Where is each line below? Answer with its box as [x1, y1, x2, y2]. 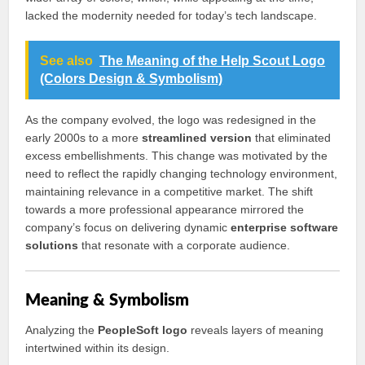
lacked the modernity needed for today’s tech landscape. [25, 9, 318, 22]
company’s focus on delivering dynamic [25, 221, 231, 234]
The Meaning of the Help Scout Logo [99, 54, 326, 68]
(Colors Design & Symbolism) [40, 72, 223, 86]
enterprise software [231, 221, 339, 234]
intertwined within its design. [25, 341, 170, 354]
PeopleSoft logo [98, 323, 188, 336]
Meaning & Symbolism [25, 292, 190, 309]
